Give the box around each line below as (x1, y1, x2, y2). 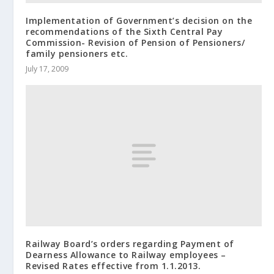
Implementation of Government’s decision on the (26, 15, 253, 27)
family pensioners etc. (26, 48, 128, 60)
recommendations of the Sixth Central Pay (26, 26, 223, 38)
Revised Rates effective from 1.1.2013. (26, 260, 201, 272)
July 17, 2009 (26, 64, 69, 75)
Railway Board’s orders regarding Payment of (26, 238, 234, 250)
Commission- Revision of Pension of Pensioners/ (26, 37, 245, 49)
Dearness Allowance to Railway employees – (26, 249, 226, 261)
